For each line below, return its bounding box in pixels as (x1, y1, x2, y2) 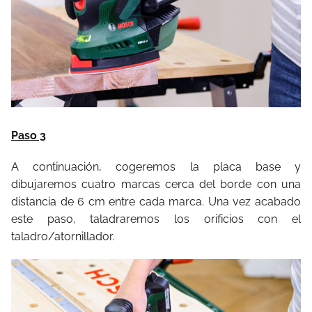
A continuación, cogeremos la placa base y (11, 159, 301, 173)
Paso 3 (11, 128, 46, 142)
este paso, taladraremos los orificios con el (11, 212, 301, 226)
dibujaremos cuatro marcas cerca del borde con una (11, 177, 301, 191)
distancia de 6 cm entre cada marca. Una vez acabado (11, 194, 301, 208)
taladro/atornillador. (11, 229, 114, 243)
